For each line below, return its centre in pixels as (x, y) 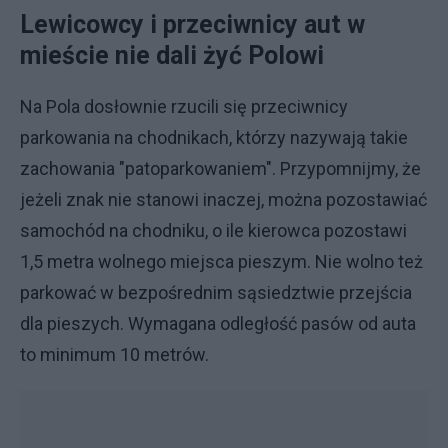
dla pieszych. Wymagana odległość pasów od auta (218, 323)
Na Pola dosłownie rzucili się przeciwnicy (184, 106)
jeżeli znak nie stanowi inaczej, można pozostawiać (223, 199)
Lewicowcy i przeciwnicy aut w (192, 24)
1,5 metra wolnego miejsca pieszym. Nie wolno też (221, 261)
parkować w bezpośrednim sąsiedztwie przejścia (216, 292)
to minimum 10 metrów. (118, 354)
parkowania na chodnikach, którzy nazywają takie (214, 137)
